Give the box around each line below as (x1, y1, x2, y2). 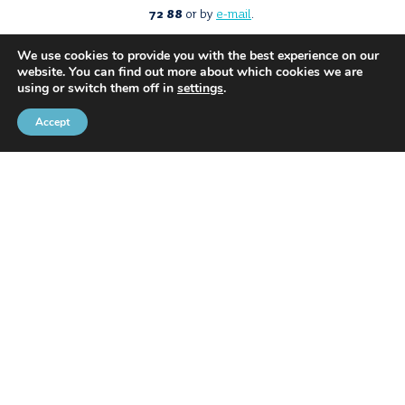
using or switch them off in (17, 80, 177, 97)
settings (177, 80, 223, 97)
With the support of (286, 306, 391, 321)
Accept (35, 115, 70, 129)
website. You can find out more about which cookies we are (17, 63, 363, 80)
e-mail (216, 7, 251, 23)
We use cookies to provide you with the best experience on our (17, 47, 379, 64)
